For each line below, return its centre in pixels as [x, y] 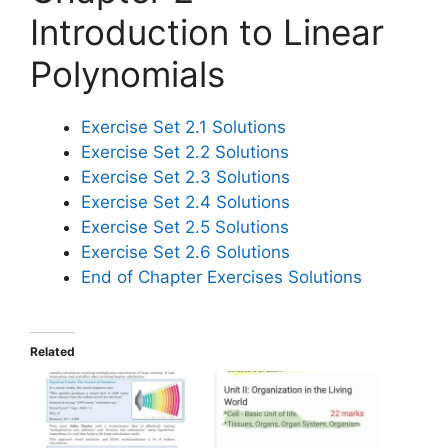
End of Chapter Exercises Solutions [221, 276]
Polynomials [127, 73]
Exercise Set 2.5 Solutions [185, 226]
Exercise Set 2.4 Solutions [185, 201]
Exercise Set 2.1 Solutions [183, 126]
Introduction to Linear [207, 31]
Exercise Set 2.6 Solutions [185, 251]
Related [52, 352]
